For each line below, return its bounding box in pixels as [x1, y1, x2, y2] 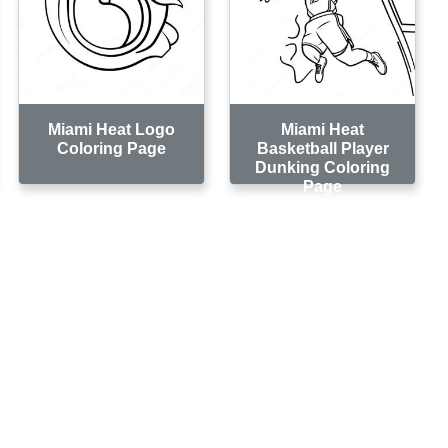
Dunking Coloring [255, 158, 391, 176]
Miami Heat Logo [48, 120, 176, 138]
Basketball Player [256, 139, 389, 157]
